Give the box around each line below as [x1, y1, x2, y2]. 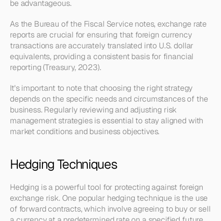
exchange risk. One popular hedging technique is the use [10, 193, 208, 203]
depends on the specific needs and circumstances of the [10, 94, 208, 104]
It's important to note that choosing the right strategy [10, 83, 193, 93]
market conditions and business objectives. [10, 126, 160, 137]
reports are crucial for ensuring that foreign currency [10, 30, 192, 40]
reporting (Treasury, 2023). [10, 62, 101, 73]
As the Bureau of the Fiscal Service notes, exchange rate [10, 19, 207, 29]
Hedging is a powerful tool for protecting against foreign [10, 182, 203, 192]
